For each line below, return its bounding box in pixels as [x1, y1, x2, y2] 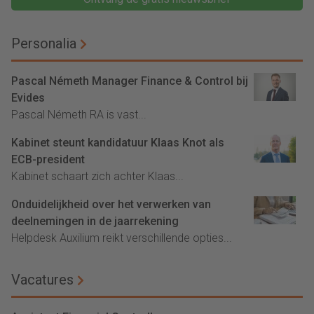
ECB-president [11, 153, 85, 167]
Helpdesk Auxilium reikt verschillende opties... [11, 231, 232, 245]
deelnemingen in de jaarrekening [11, 214, 179, 228]
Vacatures [11, 271, 74, 289]
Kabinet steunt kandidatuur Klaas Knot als [11, 136, 224, 150]
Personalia [11, 35, 76, 53]
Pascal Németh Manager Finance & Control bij [11, 74, 248, 88]
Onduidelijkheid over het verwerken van [11, 198, 211, 212]
